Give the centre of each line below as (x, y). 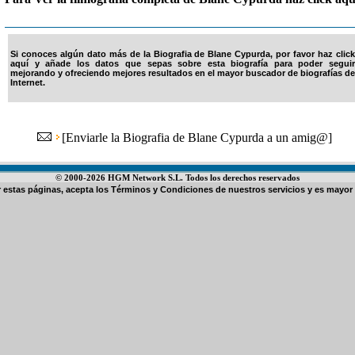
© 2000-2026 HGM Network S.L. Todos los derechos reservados (177, 177)
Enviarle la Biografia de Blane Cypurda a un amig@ (197, 137)
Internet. (28, 82)
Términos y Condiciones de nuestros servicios (208, 189)
